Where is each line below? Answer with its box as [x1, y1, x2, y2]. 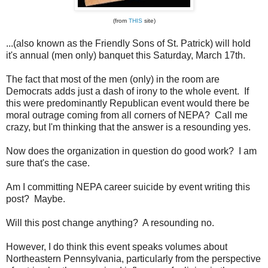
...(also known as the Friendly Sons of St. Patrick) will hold [6, 38, 251, 48]
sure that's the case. [6, 157, 90, 168]
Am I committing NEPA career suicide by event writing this [6, 181, 250, 192]
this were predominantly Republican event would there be [6, 98, 249, 108]
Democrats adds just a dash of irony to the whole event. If [6, 86, 249, 96]
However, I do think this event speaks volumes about [6, 241, 227, 252]
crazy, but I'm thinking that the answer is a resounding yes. [6, 121, 251, 132]
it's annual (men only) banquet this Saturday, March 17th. [6, 50, 245, 60]
